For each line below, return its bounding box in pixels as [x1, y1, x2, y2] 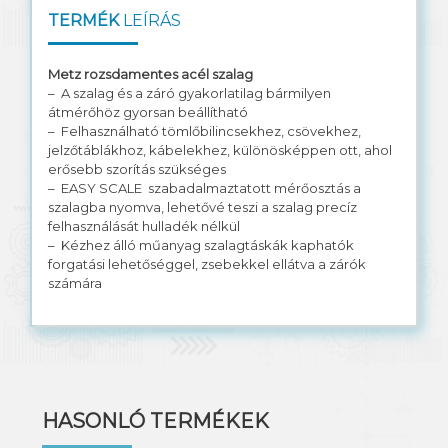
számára [48, 275, 102, 291]
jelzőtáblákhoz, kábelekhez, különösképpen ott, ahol [48, 142, 392, 158]
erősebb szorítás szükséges [48, 161, 226, 177]
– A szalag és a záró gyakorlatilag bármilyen [48, 85, 331, 101]
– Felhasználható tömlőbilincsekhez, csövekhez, [48, 123, 361, 139]
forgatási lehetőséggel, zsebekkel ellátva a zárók [48, 256, 366, 272]
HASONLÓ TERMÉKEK [42, 409, 269, 433]
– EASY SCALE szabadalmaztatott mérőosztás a [48, 180, 361, 196]
